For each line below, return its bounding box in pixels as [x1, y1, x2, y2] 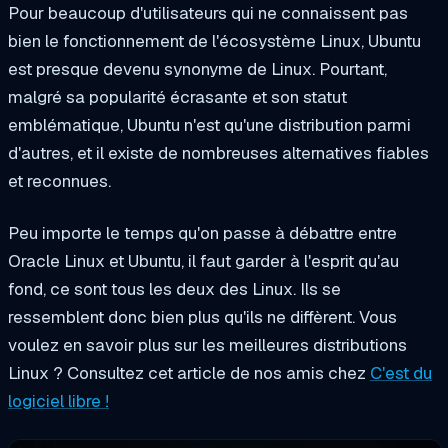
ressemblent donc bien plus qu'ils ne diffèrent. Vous [8, 306, 397, 328]
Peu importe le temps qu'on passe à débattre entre [8, 222, 397, 244]
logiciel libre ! [8, 390, 109, 412]
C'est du [370, 362, 432, 384]
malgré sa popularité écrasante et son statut [8, 86, 347, 109]
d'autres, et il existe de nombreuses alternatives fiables [8, 142, 429, 165]
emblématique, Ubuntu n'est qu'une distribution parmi [8, 114, 411, 137]
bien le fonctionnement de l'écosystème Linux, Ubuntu [8, 30, 421, 53]
